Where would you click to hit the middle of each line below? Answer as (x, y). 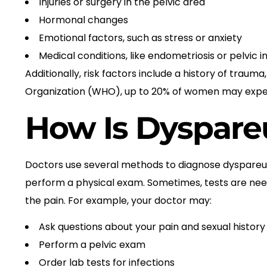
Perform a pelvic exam (92, 244)
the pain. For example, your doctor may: (118, 200)
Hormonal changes (83, 20)
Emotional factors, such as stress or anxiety (140, 38)
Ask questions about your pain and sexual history (152, 226)
